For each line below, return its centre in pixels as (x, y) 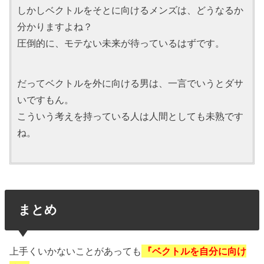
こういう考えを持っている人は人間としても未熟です (131, 116)
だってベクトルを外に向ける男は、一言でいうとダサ (131, 83)
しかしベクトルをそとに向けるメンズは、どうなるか (131, 10)
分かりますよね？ (55, 27)
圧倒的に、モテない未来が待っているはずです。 (121, 43)
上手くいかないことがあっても (76, 251)
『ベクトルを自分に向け (195, 251)
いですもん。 (46, 100)
